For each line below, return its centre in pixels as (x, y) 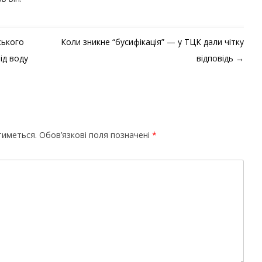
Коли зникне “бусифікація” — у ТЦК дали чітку (152, 42)
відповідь (216, 58)
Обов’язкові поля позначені (94, 135)
